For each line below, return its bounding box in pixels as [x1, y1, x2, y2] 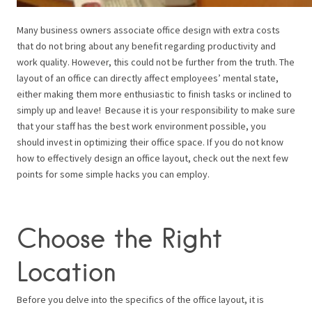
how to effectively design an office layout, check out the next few [17, 152, 288, 165]
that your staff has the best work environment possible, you [17, 120, 266, 133]
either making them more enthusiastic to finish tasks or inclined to [17, 88, 292, 101]
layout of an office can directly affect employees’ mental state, [17, 72, 279, 85]
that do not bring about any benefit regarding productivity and [17, 40, 276, 53]
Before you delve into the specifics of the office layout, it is [17, 293, 264, 306]
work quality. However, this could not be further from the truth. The [17, 56, 295, 69]
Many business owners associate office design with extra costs [17, 24, 280, 37]
